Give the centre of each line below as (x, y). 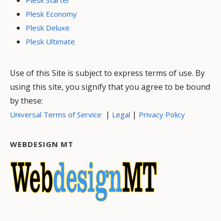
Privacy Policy (162, 114)
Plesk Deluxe (48, 27)
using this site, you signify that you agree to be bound (110, 87)
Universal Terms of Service (56, 114)
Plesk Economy (51, 14)
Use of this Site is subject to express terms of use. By (107, 73)
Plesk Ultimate (50, 41)
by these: (26, 100)
